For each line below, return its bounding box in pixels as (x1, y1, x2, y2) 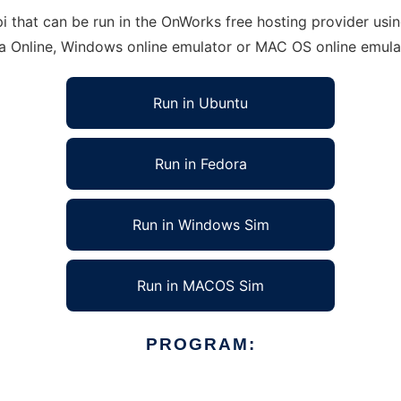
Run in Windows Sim (132, 216, 269, 234)
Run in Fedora (154, 155, 247, 173)
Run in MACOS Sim (137, 277, 264, 294)
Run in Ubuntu (153, 94, 248, 112)
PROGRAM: (145, 335, 256, 354)
